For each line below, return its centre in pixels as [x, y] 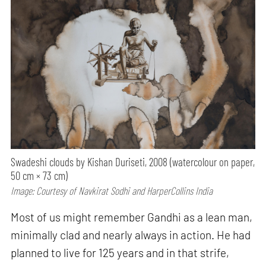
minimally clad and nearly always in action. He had [131, 235]
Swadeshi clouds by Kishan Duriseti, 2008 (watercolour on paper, [133, 161]
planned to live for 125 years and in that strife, [120, 252]
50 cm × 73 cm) [39, 175]
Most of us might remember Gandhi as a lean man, [132, 217]
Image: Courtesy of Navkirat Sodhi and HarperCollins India [112, 190]
